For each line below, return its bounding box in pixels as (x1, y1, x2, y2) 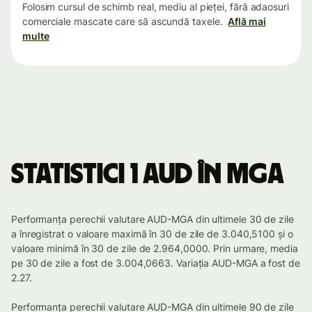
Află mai (228, 15, 266, 28)
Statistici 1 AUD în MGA (11, 161, 284, 189)
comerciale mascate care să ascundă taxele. (22, 15, 223, 28)
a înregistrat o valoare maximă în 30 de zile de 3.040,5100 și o (11, 228, 293, 240)
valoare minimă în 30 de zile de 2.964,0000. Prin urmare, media (11, 242, 298, 255)
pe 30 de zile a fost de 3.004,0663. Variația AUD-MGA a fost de (11, 257, 300, 270)
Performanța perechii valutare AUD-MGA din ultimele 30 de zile (11, 213, 294, 226)
